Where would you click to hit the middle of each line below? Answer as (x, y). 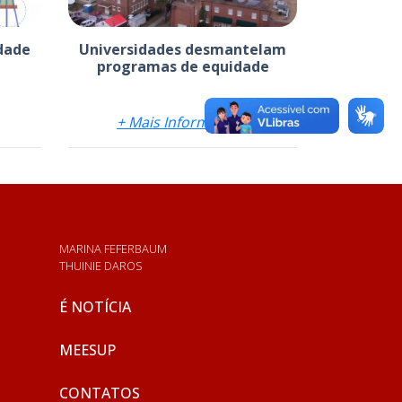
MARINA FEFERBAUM (113, 249)
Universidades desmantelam (183, 50)
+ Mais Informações (183, 122)
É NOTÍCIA (95, 307)
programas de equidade (183, 67)
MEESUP (87, 350)
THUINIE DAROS (100, 266)
